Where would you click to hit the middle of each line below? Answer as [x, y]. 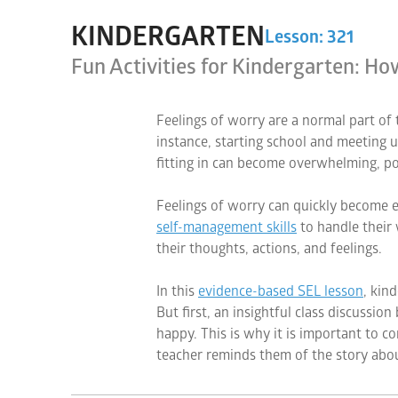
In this [177, 291]
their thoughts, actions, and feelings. [269, 249]
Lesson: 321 [309, 37]
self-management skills [227, 227]
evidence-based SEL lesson [281, 291]
